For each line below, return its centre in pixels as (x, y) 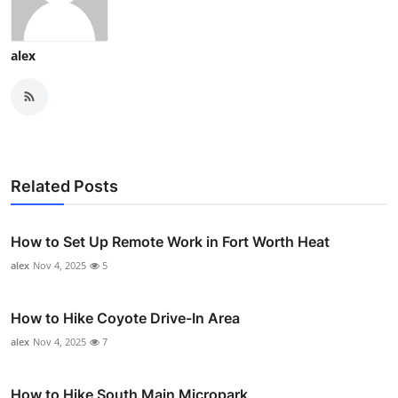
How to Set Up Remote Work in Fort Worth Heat (170, 241)
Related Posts (64, 186)
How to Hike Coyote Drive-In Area (125, 318)
